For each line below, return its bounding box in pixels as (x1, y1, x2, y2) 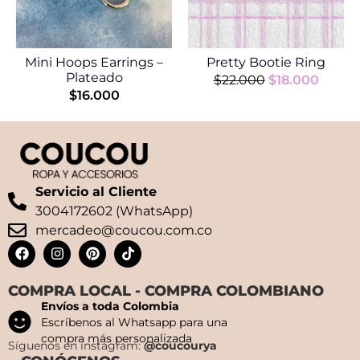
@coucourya (144, 337, 217, 353)
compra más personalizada (41, 330, 193, 346)
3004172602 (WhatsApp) (35, 202, 193, 219)
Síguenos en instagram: (8, 337, 144, 353)
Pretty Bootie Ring (207, 54, 325, 70)
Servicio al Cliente (35, 183, 157, 199)
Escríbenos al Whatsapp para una (41, 314, 228, 329)
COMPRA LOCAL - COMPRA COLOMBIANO (8, 281, 324, 300)
